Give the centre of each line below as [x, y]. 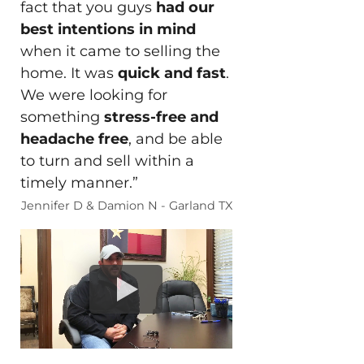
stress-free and [161, 117]
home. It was [69, 73]
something [62, 117]
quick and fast [171, 73]
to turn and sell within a [107, 160]
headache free [74, 139]
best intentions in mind [108, 29]
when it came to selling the [120, 51]
